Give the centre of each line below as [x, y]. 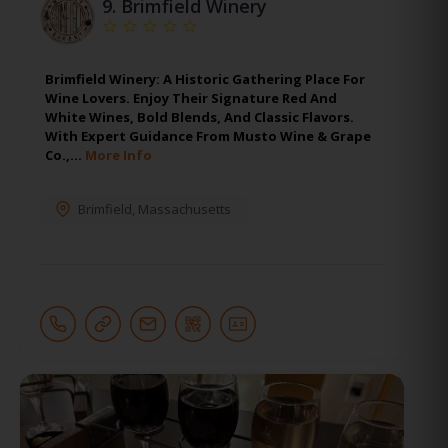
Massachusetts [184, 208]
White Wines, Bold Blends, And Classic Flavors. [199, 116]
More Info [118, 154]
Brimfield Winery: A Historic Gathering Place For [205, 78]
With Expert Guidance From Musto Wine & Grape [208, 135]
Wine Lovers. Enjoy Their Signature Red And [191, 97]
